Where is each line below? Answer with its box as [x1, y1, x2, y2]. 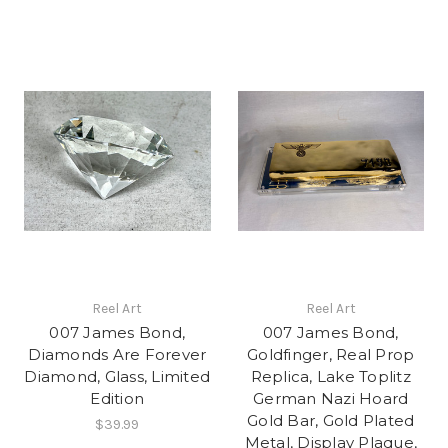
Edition [90, 389, 145, 409]
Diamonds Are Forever [28, 345, 207, 365]
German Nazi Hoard [253, 389, 409, 409]
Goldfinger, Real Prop [247, 345, 415, 365]
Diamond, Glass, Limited [24, 367, 211, 387]
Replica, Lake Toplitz [250, 367, 411, 387]
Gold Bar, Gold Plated [247, 411, 415, 431]
